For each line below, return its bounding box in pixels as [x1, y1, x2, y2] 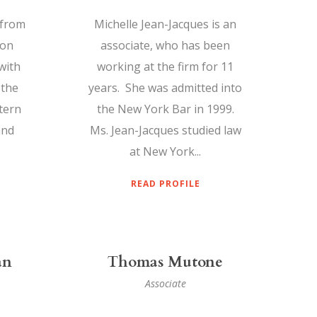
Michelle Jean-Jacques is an [94, 16, 236, 33]
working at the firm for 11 [97, 59, 234, 75]
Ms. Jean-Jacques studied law [89, 122, 241, 139]
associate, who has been [100, 38, 230, 54]
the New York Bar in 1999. [96, 101, 234, 117]
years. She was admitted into [88, 80, 242, 96]
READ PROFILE [130, 178, 200, 190]
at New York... [129, 144, 201, 160]
